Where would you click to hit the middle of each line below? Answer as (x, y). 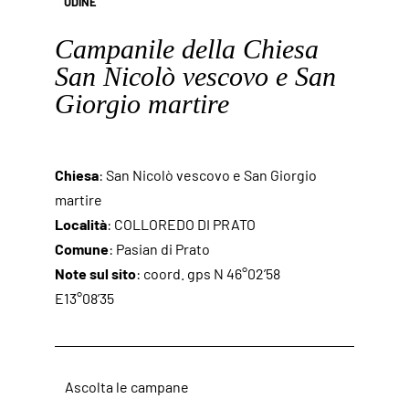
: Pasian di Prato (159, 249)
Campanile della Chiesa (187, 48)
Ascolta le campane (127, 387)
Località (81, 225)
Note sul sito (95, 274)
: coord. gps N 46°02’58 (208, 274)
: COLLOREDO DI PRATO (181, 225)
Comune (82, 249)
